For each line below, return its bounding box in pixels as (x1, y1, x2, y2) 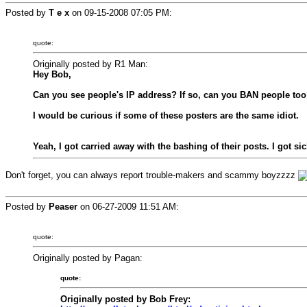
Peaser (49, 201, 77, 212)
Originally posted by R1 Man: (33, 59, 148, 69)
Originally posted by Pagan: (33, 253, 143, 263)
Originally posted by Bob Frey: (60, 294, 191, 304)
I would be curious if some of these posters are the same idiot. (33, 110, 299, 121)
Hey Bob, (33, 69, 71, 79)
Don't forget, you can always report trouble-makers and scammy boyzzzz (5, 170, 298, 180)
